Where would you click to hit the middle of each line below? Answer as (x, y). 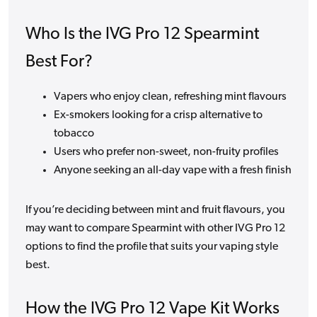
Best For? (59, 63)
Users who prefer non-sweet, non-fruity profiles (166, 152)
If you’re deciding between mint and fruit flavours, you (155, 211)
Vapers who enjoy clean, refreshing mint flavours (170, 97)
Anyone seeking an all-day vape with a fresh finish (173, 171)
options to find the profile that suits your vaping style (152, 247)
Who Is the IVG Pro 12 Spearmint (142, 35)
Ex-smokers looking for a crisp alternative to (158, 116)
